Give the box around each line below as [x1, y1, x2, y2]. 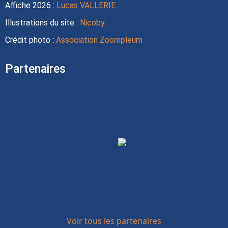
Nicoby [80, 18, 105, 27]
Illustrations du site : [5, 18, 80, 27]
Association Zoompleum [56, 35, 142, 45]
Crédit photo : [5, 35, 56, 45]
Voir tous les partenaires [67, 215, 161, 226]
